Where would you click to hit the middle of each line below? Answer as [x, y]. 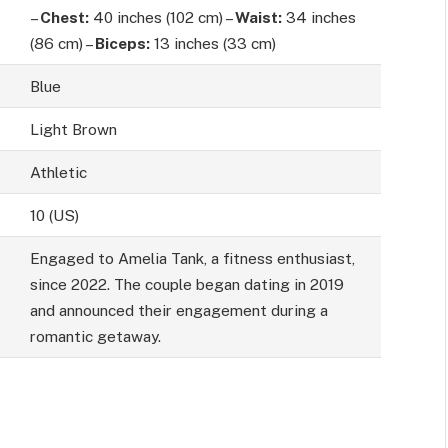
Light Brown [73, 129]
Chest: [64, 17]
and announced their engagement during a [178, 310]
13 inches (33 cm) [212, 43]
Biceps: [122, 43]
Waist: [258, 17]
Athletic [58, 172]
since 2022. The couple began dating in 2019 [186, 284]
